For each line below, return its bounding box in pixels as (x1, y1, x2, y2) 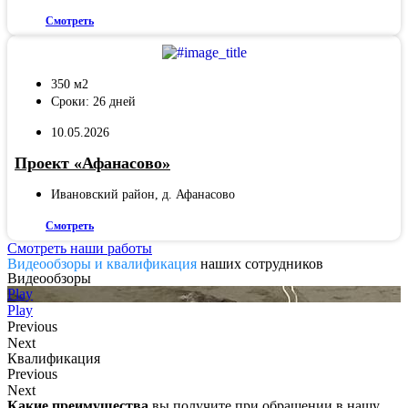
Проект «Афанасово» (15, 153, 170, 172)
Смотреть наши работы (7, 240, 152, 256)
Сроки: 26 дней (51, 94, 136, 108)
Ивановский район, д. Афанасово (51, 187, 235, 201)
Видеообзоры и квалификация (7, 255, 197, 271)
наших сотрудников (197, 255, 323, 271)
